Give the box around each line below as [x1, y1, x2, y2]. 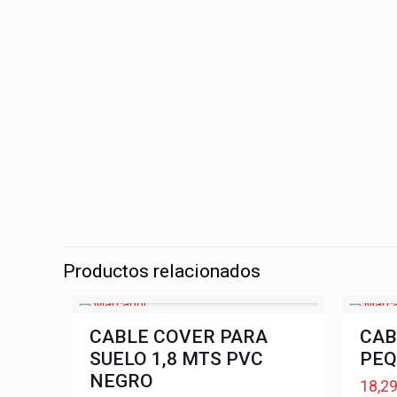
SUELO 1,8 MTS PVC [89, 348, 263, 370]
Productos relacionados [63, 261, 261, 282]
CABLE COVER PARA [89, 326, 268, 347]
